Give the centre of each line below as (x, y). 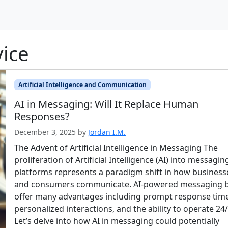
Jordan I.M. (107, 132)
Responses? (42, 116)
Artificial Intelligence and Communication (83, 84)
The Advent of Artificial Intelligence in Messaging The (116, 147)
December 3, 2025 (45, 132)
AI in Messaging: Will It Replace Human (107, 104)
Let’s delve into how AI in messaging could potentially (117, 221)
